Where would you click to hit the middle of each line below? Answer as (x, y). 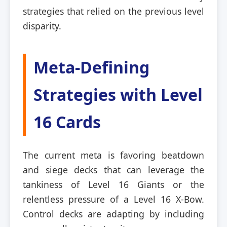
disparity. (42, 26)
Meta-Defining (91, 67)
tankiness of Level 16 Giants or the (113, 184)
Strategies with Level (118, 94)
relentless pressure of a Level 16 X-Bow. (113, 199)
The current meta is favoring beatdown (113, 155)
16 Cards (67, 122)
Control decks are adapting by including (113, 214)
